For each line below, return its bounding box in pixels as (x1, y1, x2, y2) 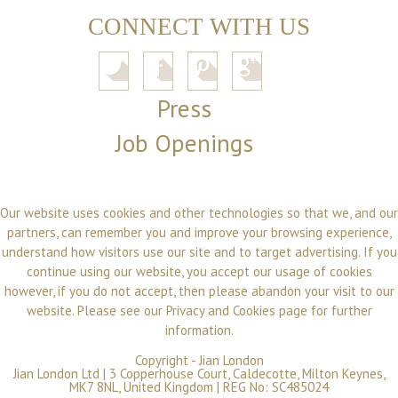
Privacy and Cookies (165, 301, 275, 319)
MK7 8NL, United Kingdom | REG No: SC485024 (69, 378, 329, 395)
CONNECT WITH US (88, 13, 310, 41)
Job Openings (115, 127, 254, 160)
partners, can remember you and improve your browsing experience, (6, 223, 392, 241)
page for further (275, 301, 372, 319)
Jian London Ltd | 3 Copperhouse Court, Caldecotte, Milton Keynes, (12, 364, 386, 382)
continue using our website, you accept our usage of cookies (26, 262, 372, 280)
